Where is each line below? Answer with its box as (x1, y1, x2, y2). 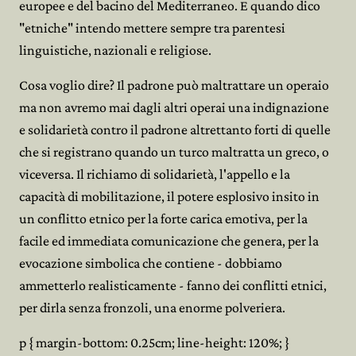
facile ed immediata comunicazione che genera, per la (19, 233, 319, 249)
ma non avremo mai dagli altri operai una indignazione (19, 99, 329, 115)
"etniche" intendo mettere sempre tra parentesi (19, 20, 285, 36)
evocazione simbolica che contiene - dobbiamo (19, 255, 282, 271)
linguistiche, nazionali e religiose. (19, 42, 211, 58)
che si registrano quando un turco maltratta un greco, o (19, 144, 329, 160)
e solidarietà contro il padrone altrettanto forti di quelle (19, 122, 331, 137)
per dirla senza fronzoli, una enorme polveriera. (19, 300, 285, 315)
